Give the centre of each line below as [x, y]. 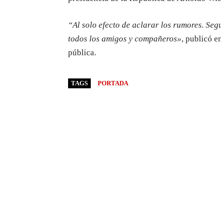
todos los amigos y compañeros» [125, 39]
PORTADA [113, 83]
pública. [82, 53]
